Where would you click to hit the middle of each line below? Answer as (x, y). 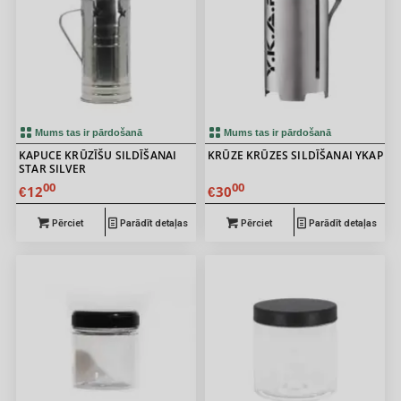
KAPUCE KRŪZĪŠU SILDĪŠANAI (98, 156)
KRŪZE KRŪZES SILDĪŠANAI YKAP (295, 156)
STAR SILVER (52, 169)
